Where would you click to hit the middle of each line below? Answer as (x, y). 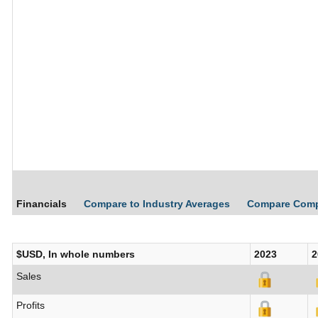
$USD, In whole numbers (76, 254)
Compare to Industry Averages (158, 204)
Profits (31, 306)
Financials (42, 204)
